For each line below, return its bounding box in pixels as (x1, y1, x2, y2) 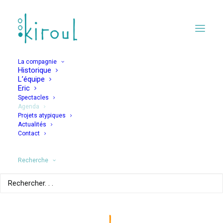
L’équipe (18, 75, 45, 84)
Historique (18, 66, 51, 75)
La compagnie (18, 58, 57, 65)
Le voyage (75, 114, 148, 137)
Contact (18, 130, 40, 137)
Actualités (18, 121, 46, 128)
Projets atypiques (18, 112, 66, 119)
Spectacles (18, 94, 49, 101)
